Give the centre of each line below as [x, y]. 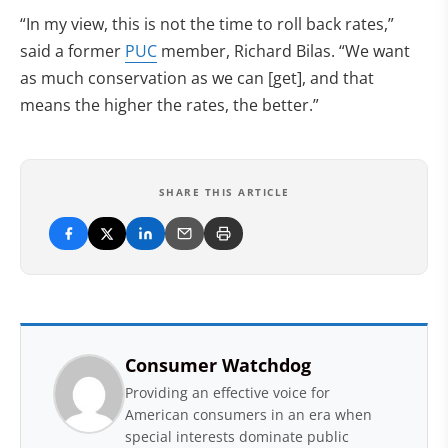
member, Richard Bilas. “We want [283, 51]
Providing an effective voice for [227, 392]
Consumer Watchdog [218, 365]
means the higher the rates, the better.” [169, 105]
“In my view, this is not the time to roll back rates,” [207, 24]
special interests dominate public [237, 436]
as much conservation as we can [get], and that [197, 78]
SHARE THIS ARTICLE [224, 192]
